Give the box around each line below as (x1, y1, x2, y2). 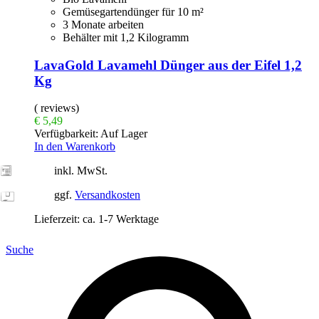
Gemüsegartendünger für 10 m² (63, 5, 204, 18)
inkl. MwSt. (54, 164, 108, 177)
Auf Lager (98, 127, 147, 140)
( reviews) (34, 102, 79, 115)
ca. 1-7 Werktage (83, 213, 159, 226)
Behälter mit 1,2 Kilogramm (63, 31, 189, 43)
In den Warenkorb (34, 140, 115, 153)
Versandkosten (75, 189, 140, 202)
